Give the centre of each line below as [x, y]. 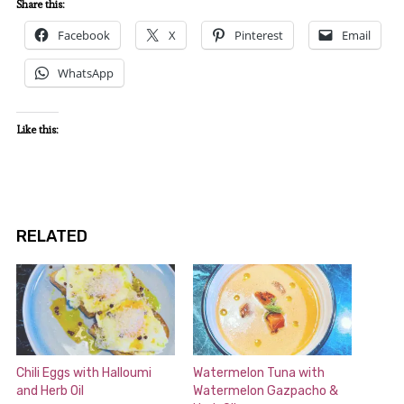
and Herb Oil [50, 390]
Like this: [37, 130]
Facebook [83, 36]
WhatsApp [85, 73]
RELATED [51, 237]
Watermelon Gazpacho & [266, 390]
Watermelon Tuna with [259, 372]
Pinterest [258, 36]
